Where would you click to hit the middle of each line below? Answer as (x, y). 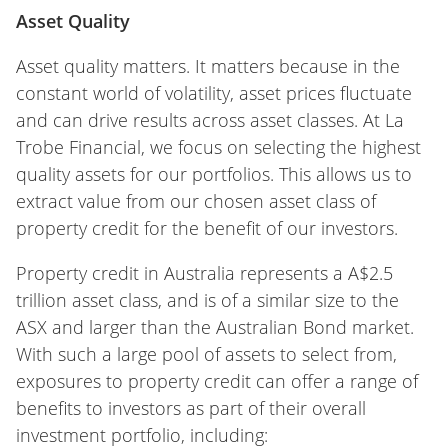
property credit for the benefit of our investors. (207, 228)
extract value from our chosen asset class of (196, 201)
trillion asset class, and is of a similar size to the (207, 300)
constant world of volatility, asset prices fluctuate (214, 93)
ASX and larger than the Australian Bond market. (215, 327)
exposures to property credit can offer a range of (217, 381)
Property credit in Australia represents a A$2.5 (204, 273)
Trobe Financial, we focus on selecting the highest (218, 147)
